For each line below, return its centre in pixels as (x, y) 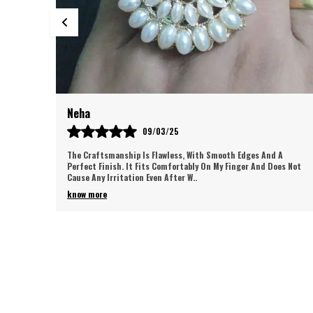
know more (87, 194)
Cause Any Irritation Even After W (130, 177)
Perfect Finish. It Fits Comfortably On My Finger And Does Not (184, 166)
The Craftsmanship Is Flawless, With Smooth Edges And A (175, 155)
